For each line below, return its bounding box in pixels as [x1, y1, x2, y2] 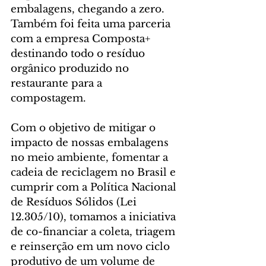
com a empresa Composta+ [11, 33, 153, 46]
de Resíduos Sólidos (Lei [11, 196, 140, 209]
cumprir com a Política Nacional [11, 181, 179, 194]
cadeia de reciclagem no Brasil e [11, 166, 179, 179]
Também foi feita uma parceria [11, 18, 173, 31]
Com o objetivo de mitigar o [11, 122, 159, 135]
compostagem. [11, 92, 86, 105]
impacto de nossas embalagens [11, 137, 172, 150]
